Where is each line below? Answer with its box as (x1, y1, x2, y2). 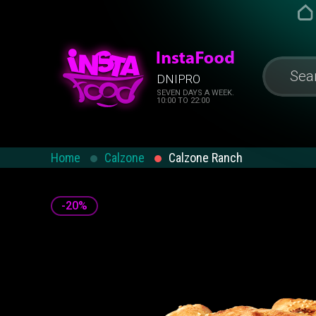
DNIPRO (157, 72, 200, 86)
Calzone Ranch (169, 150, 243, 165)
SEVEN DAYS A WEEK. (157, 88, 234, 97)
